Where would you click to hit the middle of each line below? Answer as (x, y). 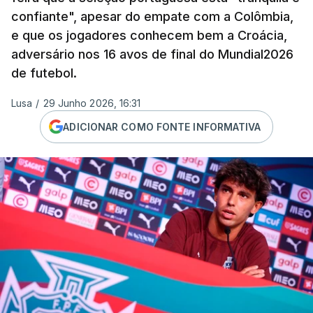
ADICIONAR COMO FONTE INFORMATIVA (162, 126)
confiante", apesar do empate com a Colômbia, (152, 16)
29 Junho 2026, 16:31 (92, 103)
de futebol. (44, 73)
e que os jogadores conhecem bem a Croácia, (149, 35)
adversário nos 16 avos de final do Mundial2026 (152, 54)
